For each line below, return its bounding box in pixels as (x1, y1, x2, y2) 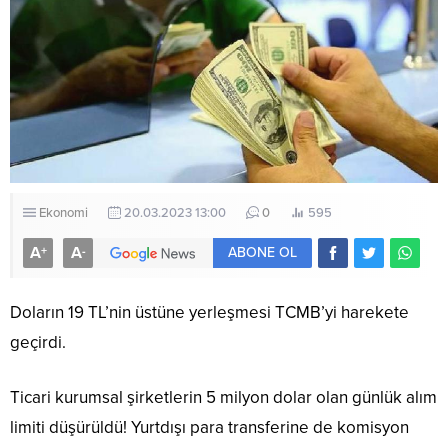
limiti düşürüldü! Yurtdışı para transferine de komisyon (10, 416, 409, 438)
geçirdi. (10, 331, 66, 353)
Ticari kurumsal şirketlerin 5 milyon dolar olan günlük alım (10, 386, 437, 408)
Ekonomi (39, 204, 88, 221)
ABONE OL (228, 243, 297, 261)
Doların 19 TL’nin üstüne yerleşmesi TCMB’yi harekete (10, 301, 409, 323)
